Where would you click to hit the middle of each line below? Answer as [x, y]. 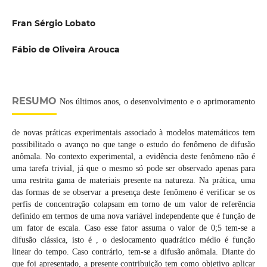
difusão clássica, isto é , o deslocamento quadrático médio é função [133, 240]
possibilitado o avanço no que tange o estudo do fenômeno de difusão [133, 145]
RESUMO [34, 101]
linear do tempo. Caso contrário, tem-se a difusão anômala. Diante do [133, 252]
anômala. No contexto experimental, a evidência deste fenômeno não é [133, 157]
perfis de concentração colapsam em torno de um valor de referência [133, 204]
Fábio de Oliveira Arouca [66, 50]
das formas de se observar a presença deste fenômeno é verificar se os [133, 193]
